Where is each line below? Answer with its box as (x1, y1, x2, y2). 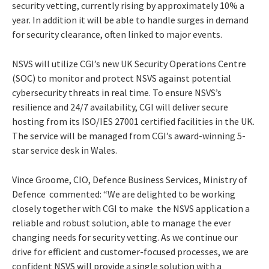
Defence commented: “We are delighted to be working (12, 187, 235, 200)
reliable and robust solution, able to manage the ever (12, 216, 231, 229)
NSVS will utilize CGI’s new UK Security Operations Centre (12, 57, 246, 70)
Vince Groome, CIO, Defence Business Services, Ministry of (12, 173, 247, 186)
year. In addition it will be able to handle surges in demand (12, 13, 249, 26)
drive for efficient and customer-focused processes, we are (12, 245, 249, 258)
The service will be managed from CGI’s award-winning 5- (12, 129, 246, 142)
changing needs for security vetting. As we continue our (12, 231, 238, 243)
